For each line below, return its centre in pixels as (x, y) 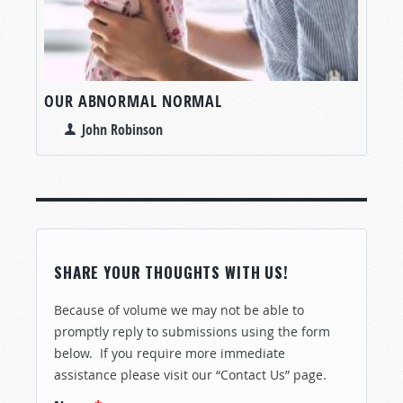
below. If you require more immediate (170, 353)
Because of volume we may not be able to (179, 309)
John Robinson (122, 129)
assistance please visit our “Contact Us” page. (190, 374)
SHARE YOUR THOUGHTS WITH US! (171, 272)
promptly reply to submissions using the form (192, 331)
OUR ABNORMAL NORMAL (134, 101)
